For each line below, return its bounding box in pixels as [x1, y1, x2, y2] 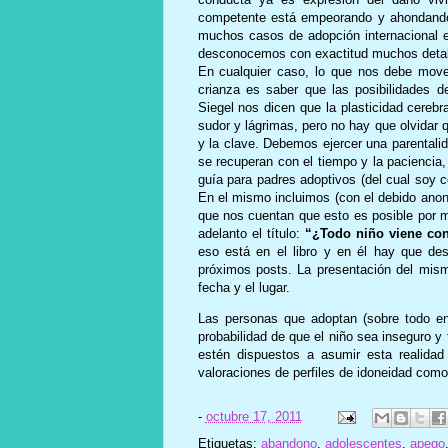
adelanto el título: [197, 225, 305, 241]
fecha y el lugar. [197, 279, 290, 295]
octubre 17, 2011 [205, 409, 302, 425]
